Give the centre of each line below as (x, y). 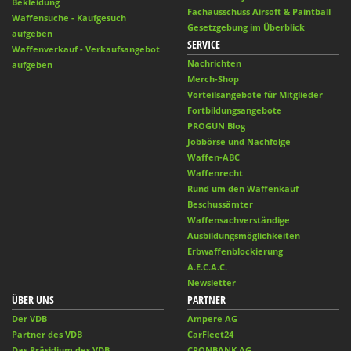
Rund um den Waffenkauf (243, 188)
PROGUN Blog (216, 125)
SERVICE (204, 44)
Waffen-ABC (213, 157)
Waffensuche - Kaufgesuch (69, 17)
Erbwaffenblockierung (235, 251)
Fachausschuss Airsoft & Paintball (259, 11)
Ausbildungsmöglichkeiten (244, 235)
